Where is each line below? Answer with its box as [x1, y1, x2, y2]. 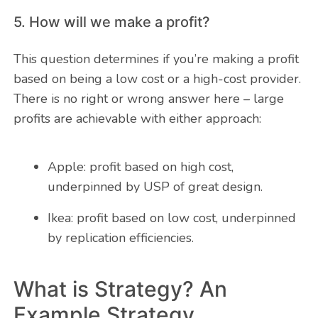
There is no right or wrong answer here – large [13, 90, 284, 108]
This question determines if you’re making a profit [13, 50, 299, 68]
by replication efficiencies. [47, 229, 194, 247]
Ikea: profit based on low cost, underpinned [47, 209, 296, 227]
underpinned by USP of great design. [47, 178, 263, 196]
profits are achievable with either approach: [13, 110, 261, 128]
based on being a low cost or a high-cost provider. [13, 70, 301, 88]
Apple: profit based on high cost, [47, 158, 234, 176]
